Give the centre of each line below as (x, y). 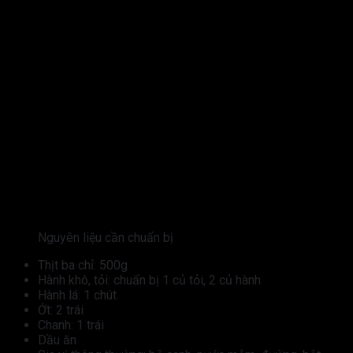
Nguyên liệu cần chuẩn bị (106, 238)
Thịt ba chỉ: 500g (83, 266)
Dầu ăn (57, 340)
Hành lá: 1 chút (77, 295)
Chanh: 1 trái (71, 325)
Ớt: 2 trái (61, 310)
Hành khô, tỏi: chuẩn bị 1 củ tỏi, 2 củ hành (149, 281)
